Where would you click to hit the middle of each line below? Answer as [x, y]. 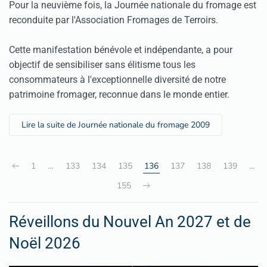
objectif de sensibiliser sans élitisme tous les [102, 64]
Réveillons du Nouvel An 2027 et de [130, 221]
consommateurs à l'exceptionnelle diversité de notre [117, 79]
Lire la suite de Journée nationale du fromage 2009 [116, 125]
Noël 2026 [45, 243]
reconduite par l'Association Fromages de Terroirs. [114, 20]
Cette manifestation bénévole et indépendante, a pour [121, 49]
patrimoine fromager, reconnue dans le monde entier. [119, 94]
